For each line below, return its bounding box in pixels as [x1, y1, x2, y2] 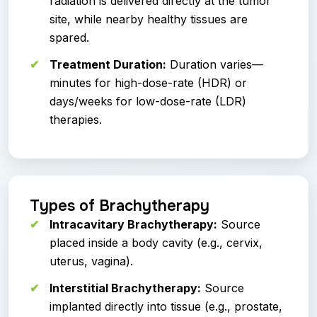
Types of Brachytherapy [30, 196, 209, 217]
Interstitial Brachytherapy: [50, 281, 201, 296]
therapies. [50, 113, 102, 127]
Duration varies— [166, 57, 263, 72]
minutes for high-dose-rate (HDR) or [50, 76, 247, 91]
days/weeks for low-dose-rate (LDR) [50, 94, 246, 109]
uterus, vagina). [50, 254, 133, 269]
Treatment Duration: [50, 57, 166, 72]
